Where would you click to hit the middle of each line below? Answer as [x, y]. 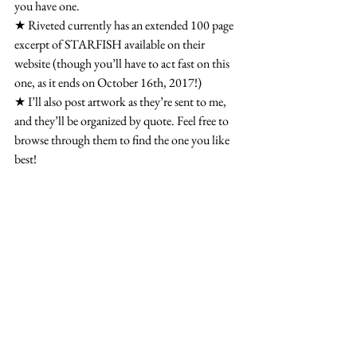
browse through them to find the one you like [123, 140]
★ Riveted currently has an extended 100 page [125, 25]
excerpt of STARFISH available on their [111, 44]
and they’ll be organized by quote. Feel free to [123, 121]
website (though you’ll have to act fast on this [123, 63]
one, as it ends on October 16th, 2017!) [108, 82]
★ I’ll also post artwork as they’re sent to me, [122, 102]
